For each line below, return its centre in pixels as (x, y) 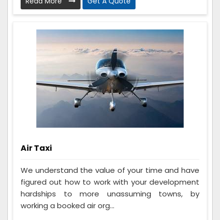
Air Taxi (36, 148)
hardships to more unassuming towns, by (110, 194)
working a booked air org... (68, 206)
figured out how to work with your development (110, 182)
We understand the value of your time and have (110, 170)
